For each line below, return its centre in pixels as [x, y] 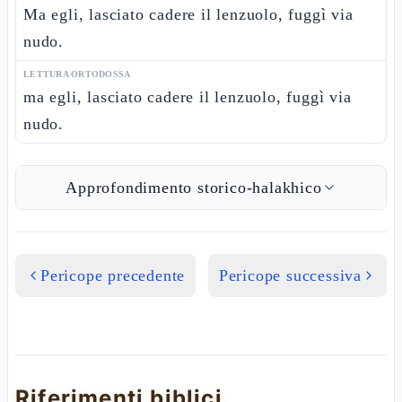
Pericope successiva [290, 275]
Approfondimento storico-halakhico [194, 188]
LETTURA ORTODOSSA [77, 74]
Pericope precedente [113, 275]
